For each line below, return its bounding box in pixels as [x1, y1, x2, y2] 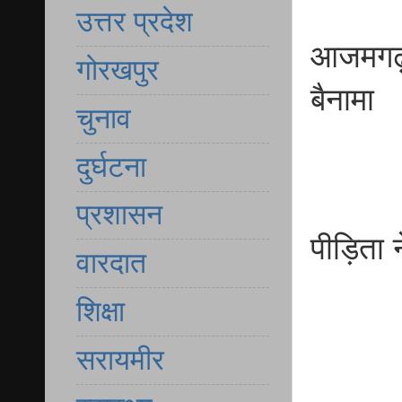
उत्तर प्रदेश [76, 5, 193, 39]
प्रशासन [76, 198, 162, 232]
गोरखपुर [76, 54, 159, 87]
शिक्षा [76, 294, 125, 328]
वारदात [76, 247, 146, 280]
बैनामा [310, 83, 374, 118]
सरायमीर [76, 343, 164, 376]
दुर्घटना [76, 150, 146, 183]
